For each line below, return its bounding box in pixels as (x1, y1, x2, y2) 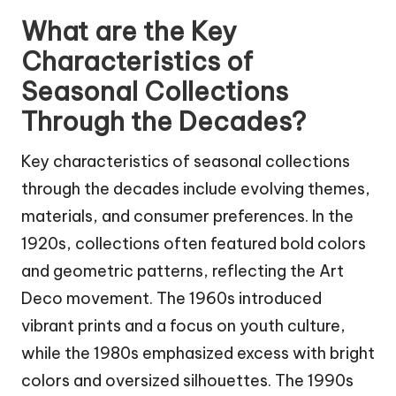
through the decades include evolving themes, (21, 178, 370, 199)
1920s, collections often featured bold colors (21, 232, 366, 254)
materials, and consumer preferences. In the (21, 205, 354, 226)
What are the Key (21, 14, 237, 48)
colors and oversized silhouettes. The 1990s (21, 369, 354, 391)
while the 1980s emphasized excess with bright (21, 342, 375, 363)
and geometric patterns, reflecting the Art (21, 260, 344, 281)
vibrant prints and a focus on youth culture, (21, 315, 346, 336)
